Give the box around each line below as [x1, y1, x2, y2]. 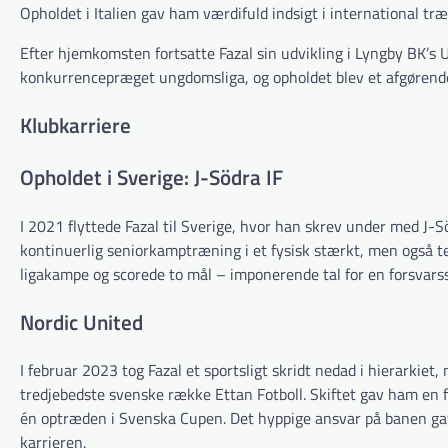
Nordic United [20, 305, 143, 338]
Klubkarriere [20, 109, 131, 142]
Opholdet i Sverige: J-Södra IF [20, 160, 283, 193]
